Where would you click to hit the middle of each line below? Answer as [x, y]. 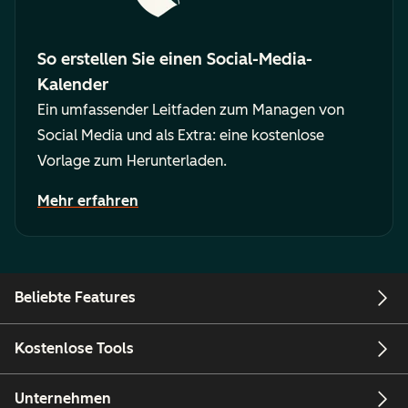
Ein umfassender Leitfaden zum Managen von [191, 110]
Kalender [73, 85]
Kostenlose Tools [74, 348]
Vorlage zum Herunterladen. [132, 161]
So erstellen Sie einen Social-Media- [175, 60]
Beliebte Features [75, 298]
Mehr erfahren [88, 201]
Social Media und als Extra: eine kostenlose [181, 136]
